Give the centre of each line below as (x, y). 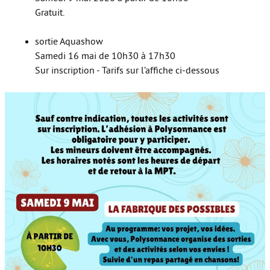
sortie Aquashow (69, 42)
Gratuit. (50, 13)
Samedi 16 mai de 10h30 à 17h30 (105, 56)
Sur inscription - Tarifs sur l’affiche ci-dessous (127, 71)
